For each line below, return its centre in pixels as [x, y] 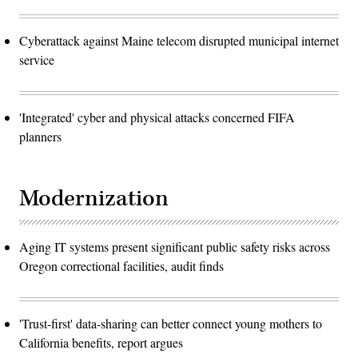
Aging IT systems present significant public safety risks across [175, 247]
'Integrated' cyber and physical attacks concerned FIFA [157, 117]
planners [40, 137]
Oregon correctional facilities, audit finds [121, 266]
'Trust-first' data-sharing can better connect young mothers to [171, 324]
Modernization [94, 199]
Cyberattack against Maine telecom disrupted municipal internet [179, 41]
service [37, 60]
